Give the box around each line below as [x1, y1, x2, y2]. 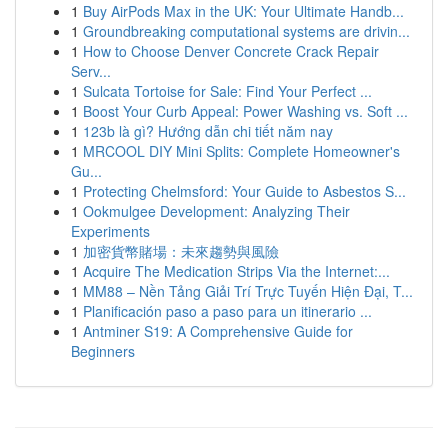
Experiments [71, 221, 150, 241]
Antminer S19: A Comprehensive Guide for [83, 321, 353, 341]
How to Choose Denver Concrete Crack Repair [83, 41, 379, 61]
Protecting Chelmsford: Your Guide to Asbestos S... [83, 181, 406, 201]
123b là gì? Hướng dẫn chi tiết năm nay [83, 121, 333, 141]
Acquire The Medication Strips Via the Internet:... [83, 261, 390, 281]
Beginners [71, 341, 135, 361]
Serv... [71, 61, 111, 81]
